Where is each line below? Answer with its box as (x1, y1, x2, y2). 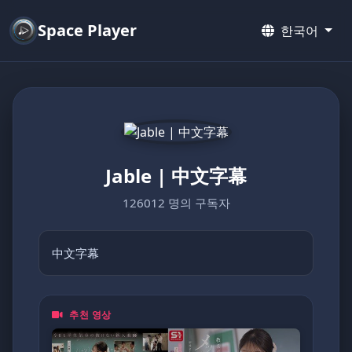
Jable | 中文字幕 (105, 163, 247, 189)
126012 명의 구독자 (122, 195, 230, 211)
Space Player (38, 20, 137, 41)
